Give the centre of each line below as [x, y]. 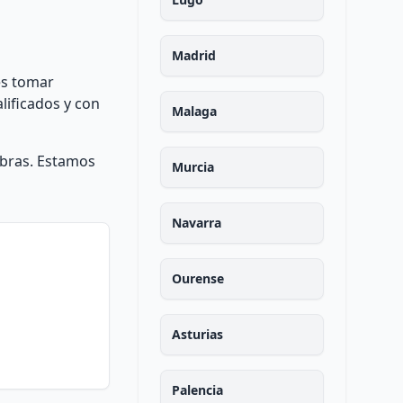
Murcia [193, 167]
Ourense [197, 278]
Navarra [196, 223]
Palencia [197, 390]
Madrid [193, 55]
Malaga [194, 111]
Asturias [197, 334]
